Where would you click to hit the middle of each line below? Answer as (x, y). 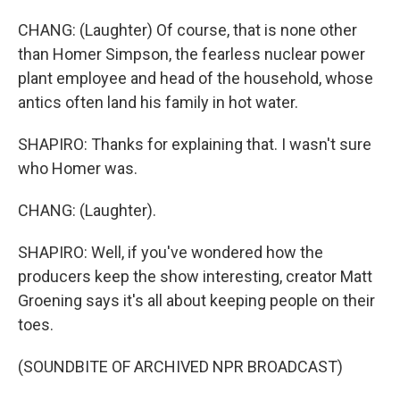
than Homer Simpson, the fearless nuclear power (192, 54)
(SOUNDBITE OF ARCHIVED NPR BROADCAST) (180, 367)
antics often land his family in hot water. (158, 102)
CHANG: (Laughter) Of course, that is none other (187, 30)
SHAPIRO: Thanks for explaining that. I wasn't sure (195, 144)
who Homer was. (78, 168)
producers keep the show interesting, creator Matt (195, 276)
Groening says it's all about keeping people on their (196, 300)
